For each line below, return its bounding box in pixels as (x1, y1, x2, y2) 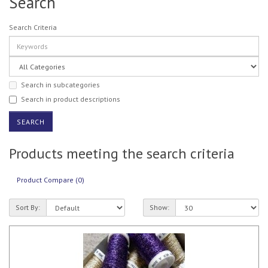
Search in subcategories (21, 80, 100, 89)
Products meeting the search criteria (9, 144, 234, 163)
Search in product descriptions (21, 94, 120, 103)
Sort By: (16, 203, 40, 212)
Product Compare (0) (17, 175, 84, 184)
